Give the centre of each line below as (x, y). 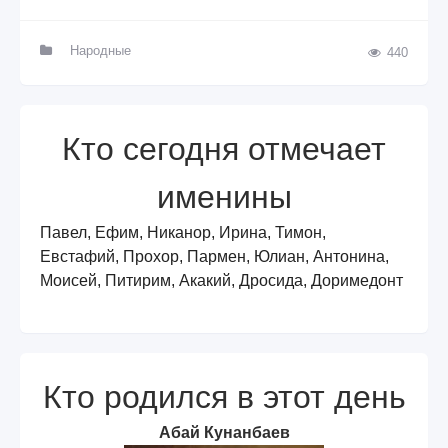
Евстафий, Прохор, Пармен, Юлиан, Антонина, (214, 256)
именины (224, 196)
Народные (100, 50)
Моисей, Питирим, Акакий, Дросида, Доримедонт (221, 280)
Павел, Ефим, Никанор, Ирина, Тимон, (183, 232)
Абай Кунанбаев (224, 432)
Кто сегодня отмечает (224, 148)
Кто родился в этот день (224, 396)
